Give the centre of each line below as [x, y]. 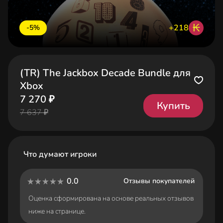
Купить [173, 106]
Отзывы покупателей [159, 181]
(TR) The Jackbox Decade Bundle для [105, 73]
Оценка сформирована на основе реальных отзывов [111, 198]
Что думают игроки [60, 154]
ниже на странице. [57, 211]
